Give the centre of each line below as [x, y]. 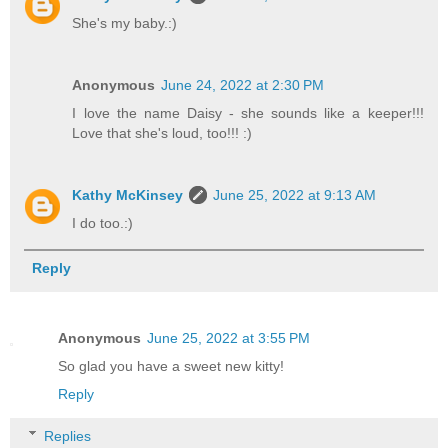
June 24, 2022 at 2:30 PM [243, 84]
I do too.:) [103, 222]
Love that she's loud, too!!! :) [162, 132]
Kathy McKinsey [128, 194]
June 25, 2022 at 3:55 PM [228, 338]
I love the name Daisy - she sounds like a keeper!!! [248, 112]
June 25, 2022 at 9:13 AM [295, 194]
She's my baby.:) [125, 22]
